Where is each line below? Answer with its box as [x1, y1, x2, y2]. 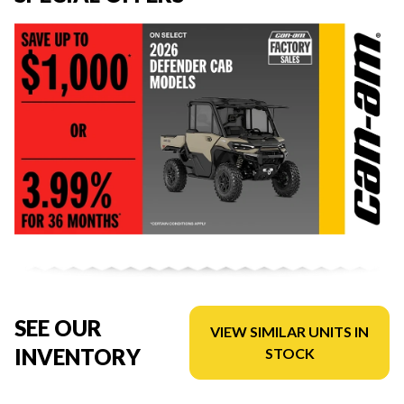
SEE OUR [14, 314, 102, 341]
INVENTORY [14, 343, 141, 370]
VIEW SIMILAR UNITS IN [210, 322, 370, 340]
